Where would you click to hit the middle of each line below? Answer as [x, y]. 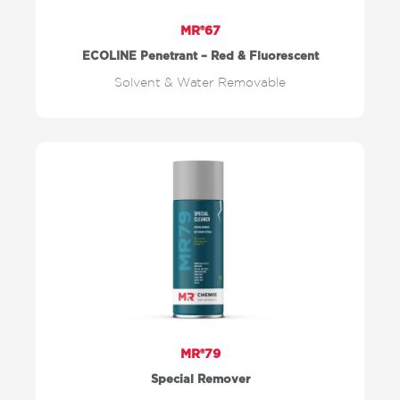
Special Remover [200, 380]
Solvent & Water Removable [200, 82]
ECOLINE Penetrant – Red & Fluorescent [200, 57]
